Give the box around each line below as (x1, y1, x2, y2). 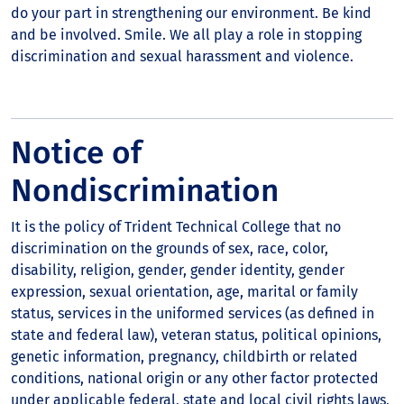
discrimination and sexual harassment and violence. (11, 48, 353, 65)
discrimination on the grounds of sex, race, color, (11, 240, 328, 257)
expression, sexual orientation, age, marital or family (11, 283, 358, 300)
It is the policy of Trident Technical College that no (11, 218, 341, 235)
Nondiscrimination (11, 171, 279, 209)
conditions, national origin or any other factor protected (11, 370, 379, 387)
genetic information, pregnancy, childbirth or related (11, 348, 358, 365)
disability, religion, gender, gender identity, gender (11, 262, 344, 279)
